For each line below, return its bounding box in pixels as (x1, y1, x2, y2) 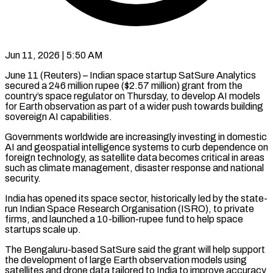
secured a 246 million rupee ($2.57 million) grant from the (5, 80, 243, 91)
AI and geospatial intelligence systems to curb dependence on (5, 141, 268, 152)
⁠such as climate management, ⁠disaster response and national (5, 162, 264, 173)
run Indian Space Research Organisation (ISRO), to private (5, 203, 254, 214)
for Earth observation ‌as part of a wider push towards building (5, 101, 263, 112)
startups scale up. (5, 224, 81, 235)
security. (5, 172, 41, 183)
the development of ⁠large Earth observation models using (5, 254, 247, 265)
